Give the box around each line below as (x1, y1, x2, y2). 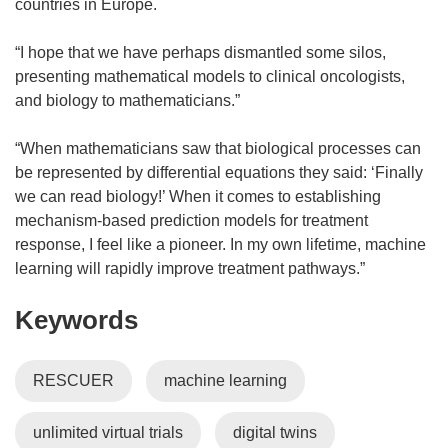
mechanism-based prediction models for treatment (15, 211, 368, 229)
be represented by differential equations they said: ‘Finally (15, 163, 423, 181)
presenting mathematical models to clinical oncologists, (15, 67, 405, 85)
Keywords (15, 304, 138, 335)
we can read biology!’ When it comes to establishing (15, 187, 381, 205)
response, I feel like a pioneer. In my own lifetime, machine (15, 235, 426, 253)
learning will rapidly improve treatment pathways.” (15, 259, 365, 277)
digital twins (233, 423, 317, 441)
